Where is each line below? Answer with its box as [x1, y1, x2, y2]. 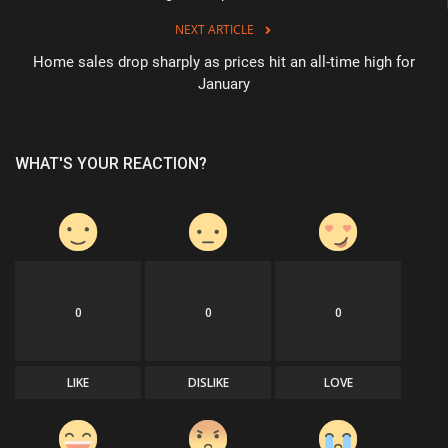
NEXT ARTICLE [174, 20, 254, 38]
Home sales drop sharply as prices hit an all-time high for [33, 52, 415, 71]
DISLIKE [187, 373, 229, 391]
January [198, 74, 250, 93]
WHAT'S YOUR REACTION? [15, 153, 207, 173]
